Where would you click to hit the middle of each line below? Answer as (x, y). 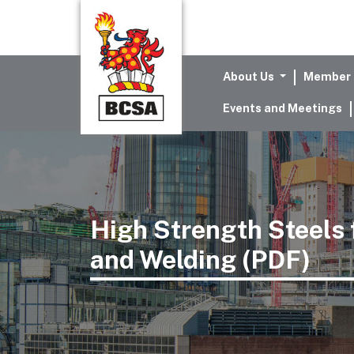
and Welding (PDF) (200, 260)
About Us (250, 76)
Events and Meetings (282, 108)
